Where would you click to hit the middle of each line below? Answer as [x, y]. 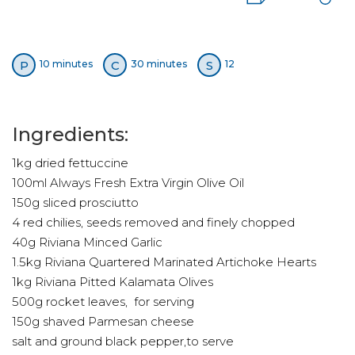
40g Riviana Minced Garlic [87, 242]
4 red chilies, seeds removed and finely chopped [153, 222]
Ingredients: [70, 134]
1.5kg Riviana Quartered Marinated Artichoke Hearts [164, 262]
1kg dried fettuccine [70, 163]
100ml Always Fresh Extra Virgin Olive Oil [128, 183]
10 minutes [67, 64]
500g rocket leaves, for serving [103, 302]
